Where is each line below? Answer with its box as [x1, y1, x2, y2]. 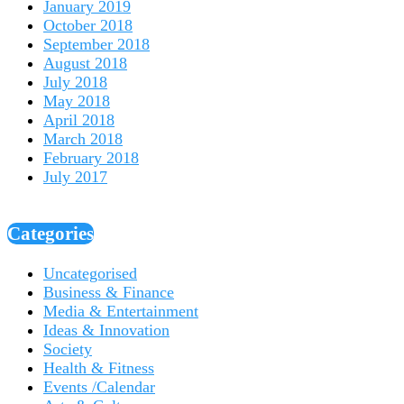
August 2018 [43, 53, 127, 72]
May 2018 [43, 91, 110, 110]
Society [43, 339, 92, 358]
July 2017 [43, 167, 107, 186]
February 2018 [43, 148, 139, 167]
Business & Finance [43, 282, 174, 301]
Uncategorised [43, 263, 137, 282]
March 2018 [43, 129, 123, 148]
